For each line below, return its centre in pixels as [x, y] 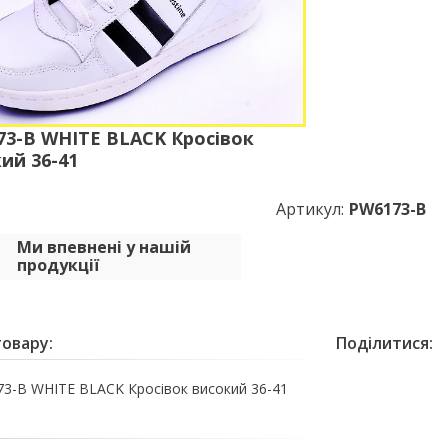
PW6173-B [387, 209]
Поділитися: [384, 343]
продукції [57, 265]
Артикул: [309, 209]
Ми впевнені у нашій [103, 247]
